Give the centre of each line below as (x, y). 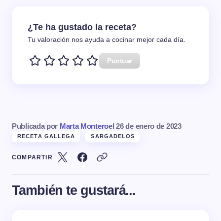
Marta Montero (84, 126)
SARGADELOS (113, 136)
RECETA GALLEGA (46, 136)
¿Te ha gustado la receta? (82, 27)
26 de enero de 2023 (149, 126)
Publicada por (36, 126)
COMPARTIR (32, 157)
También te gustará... (74, 190)
